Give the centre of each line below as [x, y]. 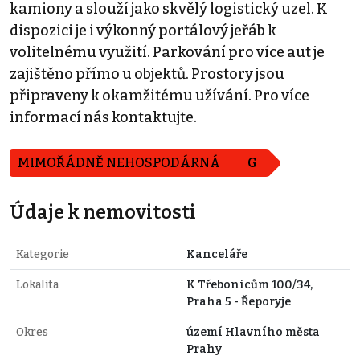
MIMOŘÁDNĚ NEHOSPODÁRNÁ [120, 162]
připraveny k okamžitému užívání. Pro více [160, 95]
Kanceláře [217, 254]
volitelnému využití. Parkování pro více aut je [167, 52]
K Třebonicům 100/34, [250, 284]
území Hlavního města [253, 332]
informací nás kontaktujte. [103, 117]
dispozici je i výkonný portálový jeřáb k [143, 30]
